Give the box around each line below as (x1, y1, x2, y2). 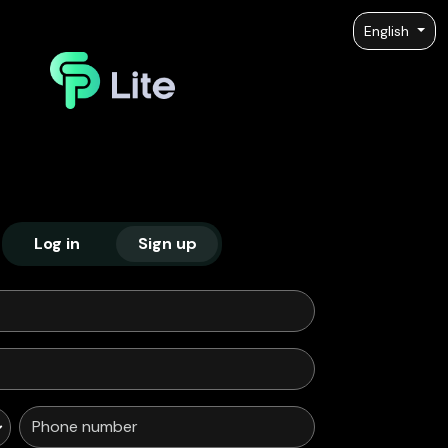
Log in (34, 233, 80, 255)
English (364, 22, 414, 40)
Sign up (137, 233, 197, 255)
